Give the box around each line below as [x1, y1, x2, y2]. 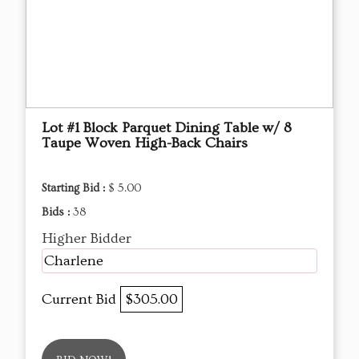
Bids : [42, 205, 73, 219]
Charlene [44, 252, 103, 269]
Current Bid [42, 290, 120, 308]
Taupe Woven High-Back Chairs [42, 134, 248, 151]
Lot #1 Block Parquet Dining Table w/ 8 [42, 119, 292, 136]
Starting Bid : [42, 181, 108, 195]
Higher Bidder [42, 229, 131, 247]
